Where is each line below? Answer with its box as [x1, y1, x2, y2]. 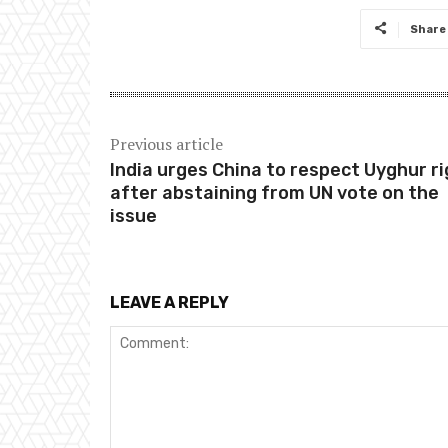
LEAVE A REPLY [110, 293, 229, 313]
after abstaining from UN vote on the [110, 182, 439, 205]
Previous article [110, 133, 223, 156]
